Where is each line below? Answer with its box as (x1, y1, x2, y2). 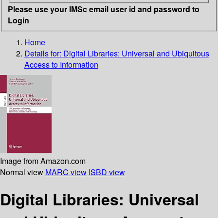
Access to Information (24, 58, 98, 70)
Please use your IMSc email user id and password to (8, 3, 200, 15)
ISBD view (89, 166, 125, 178)
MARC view (45, 166, 87, 178)
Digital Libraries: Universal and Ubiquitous (63, 47, 209, 59)
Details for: (24, 47, 63, 59)
